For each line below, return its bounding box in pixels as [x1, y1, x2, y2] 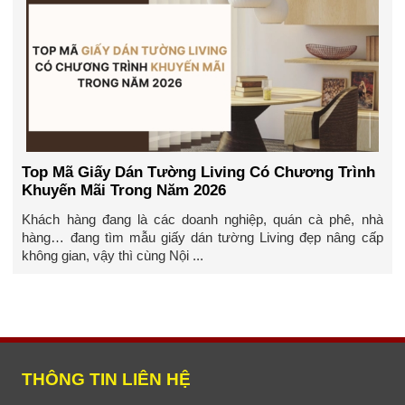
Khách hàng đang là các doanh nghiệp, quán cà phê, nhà [22, 212, 383, 228]
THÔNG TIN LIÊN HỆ [22, 370, 192, 390]
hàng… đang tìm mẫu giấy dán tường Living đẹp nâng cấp [22, 230, 383, 246]
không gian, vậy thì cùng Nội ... [22, 248, 204, 264]
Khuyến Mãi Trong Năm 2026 [22, 181, 227, 199]
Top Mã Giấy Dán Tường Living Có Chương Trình [22, 163, 376, 181]
